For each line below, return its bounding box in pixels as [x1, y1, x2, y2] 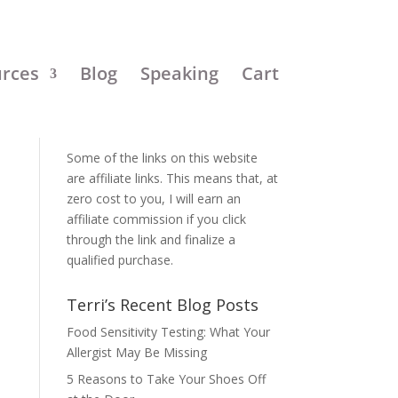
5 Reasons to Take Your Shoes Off [66, 370, 266, 387]
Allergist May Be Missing [66, 344, 207, 361]
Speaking [139, 61, 219, 85]
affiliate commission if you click [66, 211, 246, 227]
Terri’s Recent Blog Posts [66, 294, 259, 315]
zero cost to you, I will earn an [66, 190, 241, 207]
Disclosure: [66, 120, 150, 141]
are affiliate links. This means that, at [66, 170, 278, 187]
